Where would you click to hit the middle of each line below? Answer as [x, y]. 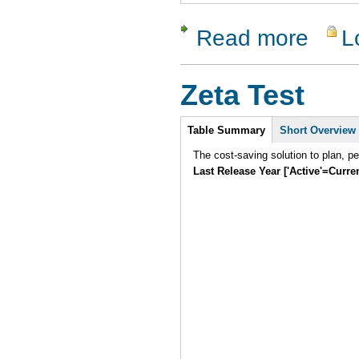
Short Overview [318, 130]
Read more [252, 38]
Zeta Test [242, 96]
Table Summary [227, 130]
